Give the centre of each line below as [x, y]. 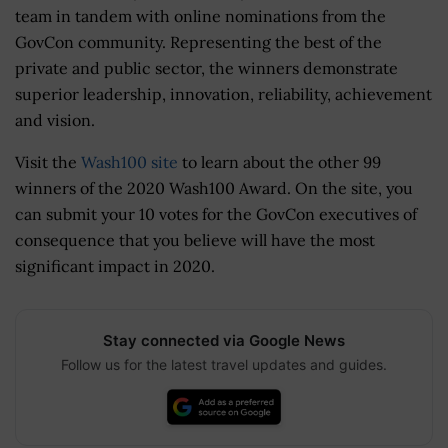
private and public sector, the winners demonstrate [206, 68]
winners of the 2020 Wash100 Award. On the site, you [214, 188]
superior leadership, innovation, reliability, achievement [223, 94]
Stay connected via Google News [224, 341]
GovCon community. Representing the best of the [198, 42]
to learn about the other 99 [279, 162]
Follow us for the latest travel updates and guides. [224, 365]
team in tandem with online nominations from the [200, 16]
